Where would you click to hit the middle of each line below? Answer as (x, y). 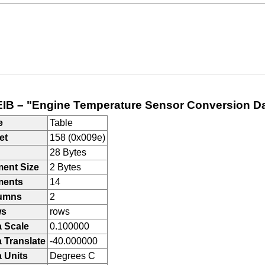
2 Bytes (65, 167)
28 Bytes (68, 152)
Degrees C (72, 256)
